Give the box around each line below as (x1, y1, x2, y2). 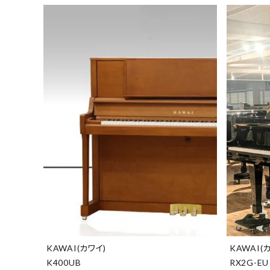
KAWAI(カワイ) (46, 242, 106, 253)
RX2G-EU (230, 257, 269, 268)
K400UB (46, 257, 81, 268)
